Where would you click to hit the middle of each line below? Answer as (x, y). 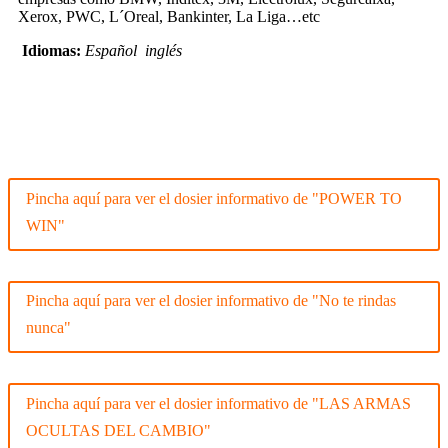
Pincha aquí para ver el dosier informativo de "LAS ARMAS (218, 404)
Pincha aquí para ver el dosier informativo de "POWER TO (214, 198)
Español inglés (133, 50)
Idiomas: (53, 50)
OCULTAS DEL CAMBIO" (118, 431)
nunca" (48, 328)
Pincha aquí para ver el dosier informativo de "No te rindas (211, 301)
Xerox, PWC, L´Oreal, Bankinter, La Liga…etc (169, 16)
